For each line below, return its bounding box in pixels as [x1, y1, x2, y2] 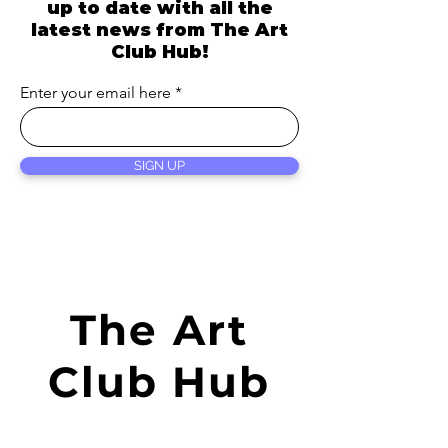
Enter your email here [20, 83, 171, 102]
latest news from [31, 19, 210, 41]
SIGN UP [134, 158, 185, 173]
